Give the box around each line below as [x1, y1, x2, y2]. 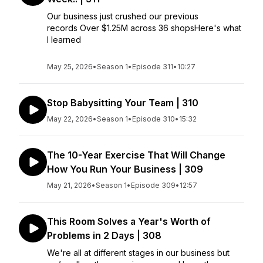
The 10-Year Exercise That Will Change [47, 149, 225, 161]
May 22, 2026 [47, 114, 93, 123]
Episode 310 [132, 114, 175, 123]
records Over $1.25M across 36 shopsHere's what [47, 23, 241, 33]
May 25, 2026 [47, 62, 93, 71]
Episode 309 [131, 181, 176, 190]
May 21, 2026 [47, 181, 92, 190]
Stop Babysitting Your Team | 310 [47, 97, 198, 109]
